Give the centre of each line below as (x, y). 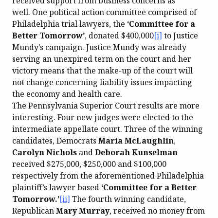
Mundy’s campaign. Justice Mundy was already (99, 47)
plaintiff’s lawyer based (57, 187)
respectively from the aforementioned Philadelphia (108, 175)
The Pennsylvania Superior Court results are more (106, 105)
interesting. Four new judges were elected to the (103, 117)
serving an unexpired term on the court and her (102, 59)
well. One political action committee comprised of (104, 12)
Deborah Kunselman (136, 152)
